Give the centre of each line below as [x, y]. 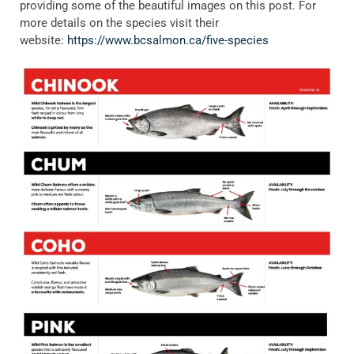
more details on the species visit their [119, 23]
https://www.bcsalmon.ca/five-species [168, 40]
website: [43, 40]
